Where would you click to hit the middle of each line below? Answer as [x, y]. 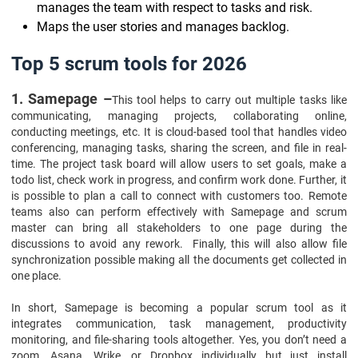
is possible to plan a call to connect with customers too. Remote [179, 196]
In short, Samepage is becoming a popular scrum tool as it [179, 308]
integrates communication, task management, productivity [179, 324]
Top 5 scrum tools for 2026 [129, 64]
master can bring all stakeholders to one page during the [179, 228]
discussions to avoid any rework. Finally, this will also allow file [179, 244]
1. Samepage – [62, 99]
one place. [38, 276]
